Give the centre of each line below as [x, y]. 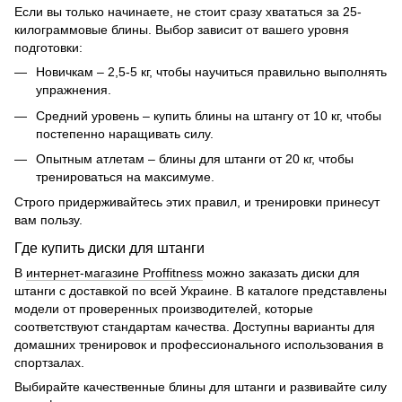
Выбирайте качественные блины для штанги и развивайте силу [201, 387]
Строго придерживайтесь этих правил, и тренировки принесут [197, 202]
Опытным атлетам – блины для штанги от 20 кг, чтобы [195, 159]
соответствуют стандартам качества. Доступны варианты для [195, 327]
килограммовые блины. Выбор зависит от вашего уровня [182, 30]
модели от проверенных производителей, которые [164, 309]
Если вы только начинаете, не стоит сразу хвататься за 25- [188, 12]
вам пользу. [48, 220]
